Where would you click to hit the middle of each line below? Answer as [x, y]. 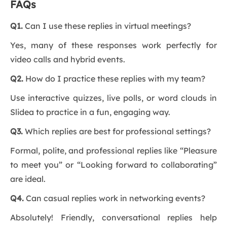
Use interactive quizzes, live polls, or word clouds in [113, 98]
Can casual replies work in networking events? [115, 198]
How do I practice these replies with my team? [114, 79]
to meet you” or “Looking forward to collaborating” [113, 165]
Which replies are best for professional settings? [117, 131]
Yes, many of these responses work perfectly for [113, 45]
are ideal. [28, 179]
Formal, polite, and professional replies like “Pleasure [113, 151]
